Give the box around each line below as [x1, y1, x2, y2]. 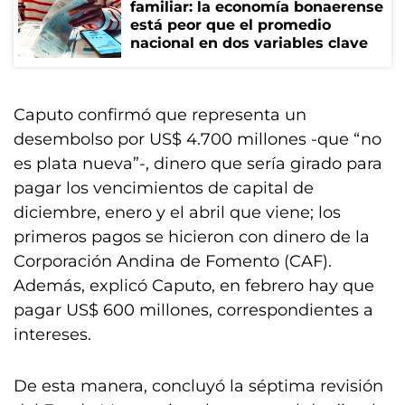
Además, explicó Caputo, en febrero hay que [14, 276, 374, 296]
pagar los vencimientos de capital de [14, 178, 314, 198]
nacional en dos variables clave [130, 34, 368, 52]
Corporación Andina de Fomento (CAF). [14, 251, 332, 271]
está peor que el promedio [130, 16, 331, 33]
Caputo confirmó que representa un [14, 105, 306, 125]
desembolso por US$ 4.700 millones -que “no [14, 129, 381, 149]
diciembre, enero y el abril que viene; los [14, 202, 341, 222]
